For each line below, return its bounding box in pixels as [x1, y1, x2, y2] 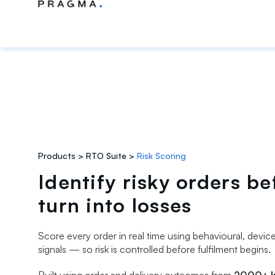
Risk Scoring [137, 150, 186, 161]
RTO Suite [86, 150, 126, 161]
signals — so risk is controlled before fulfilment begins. [38, 242, 271, 255]
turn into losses [38, 192, 192, 217]
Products [38, 150, 76, 161]
